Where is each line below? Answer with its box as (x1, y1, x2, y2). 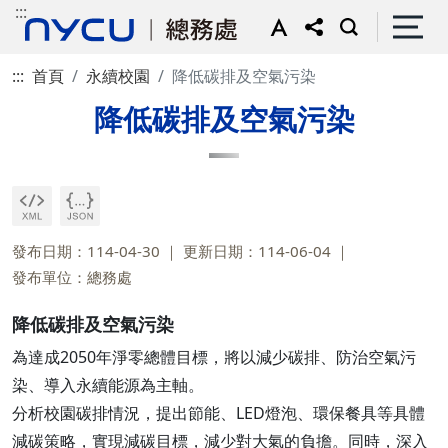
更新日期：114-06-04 (183, 241, 331, 261)
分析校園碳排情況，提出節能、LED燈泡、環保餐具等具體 (12, 402, 425, 424)
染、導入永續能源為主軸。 (12, 374, 204, 396)
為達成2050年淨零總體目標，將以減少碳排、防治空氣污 (12, 346, 416, 368)
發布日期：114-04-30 (12, 241, 160, 261)
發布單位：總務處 (12, 267, 132, 287)
